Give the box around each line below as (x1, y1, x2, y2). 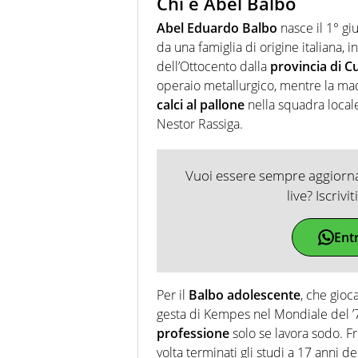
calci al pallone (157, 95, 245, 113)
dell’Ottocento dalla (157, 57, 270, 75)
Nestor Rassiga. (157, 114, 243, 133)
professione (157, 324, 229, 342)
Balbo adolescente (189, 285, 300, 304)
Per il (157, 285, 189, 304)
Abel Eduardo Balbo (157, 18, 277, 37)
